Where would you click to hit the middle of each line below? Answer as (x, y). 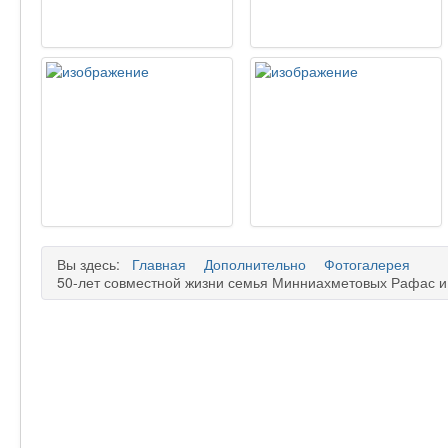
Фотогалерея (367, 264)
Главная (159, 264)
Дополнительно (255, 264)
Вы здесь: (92, 264)
